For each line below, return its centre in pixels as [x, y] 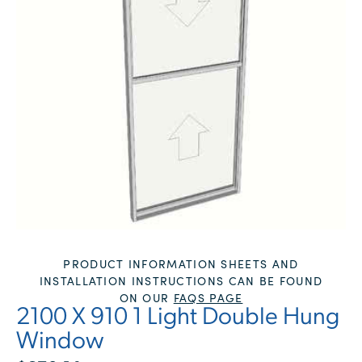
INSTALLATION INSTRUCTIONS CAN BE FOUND [181, 281]
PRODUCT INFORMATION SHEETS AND [181, 264]
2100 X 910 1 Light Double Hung [178, 318]
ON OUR [146, 298]
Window [60, 343]
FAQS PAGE [208, 298]
